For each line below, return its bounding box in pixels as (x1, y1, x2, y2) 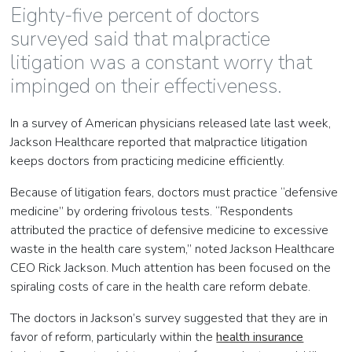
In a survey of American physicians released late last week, (10, 115, 332, 133)
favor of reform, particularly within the (10, 328, 217, 346)
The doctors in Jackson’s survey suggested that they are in (10, 310, 328, 328)
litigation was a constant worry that (10, 48, 313, 76)
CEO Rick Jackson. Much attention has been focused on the (10, 259, 332, 277)
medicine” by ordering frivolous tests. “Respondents (10, 203, 294, 221)
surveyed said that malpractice (10, 24, 271, 53)
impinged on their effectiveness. (10, 71, 283, 100)
